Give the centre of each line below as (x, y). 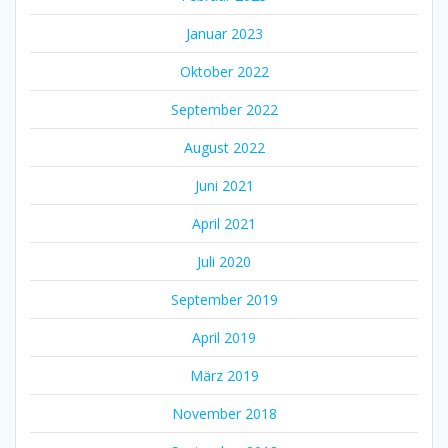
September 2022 (224, 109)
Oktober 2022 (224, 71)
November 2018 (224, 413)
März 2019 (224, 375)
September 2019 (224, 299)
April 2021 (224, 223)
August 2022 (224, 147)
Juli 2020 (224, 261)
